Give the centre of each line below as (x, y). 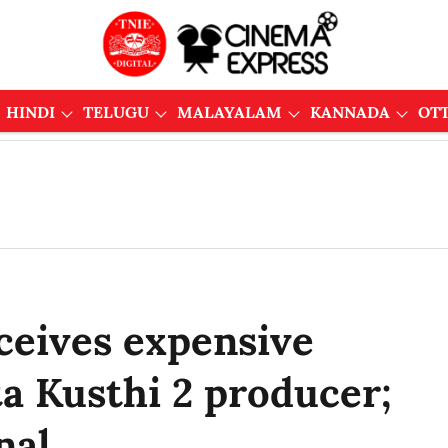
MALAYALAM (229, 112)
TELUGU (115, 112)
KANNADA (349, 112)
